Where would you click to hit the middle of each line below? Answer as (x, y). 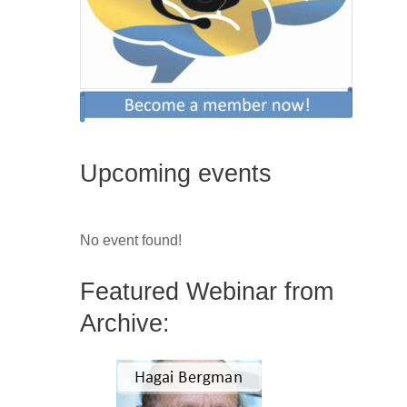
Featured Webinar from (207, 292)
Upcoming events (176, 174)
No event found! (131, 240)
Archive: (125, 323)
